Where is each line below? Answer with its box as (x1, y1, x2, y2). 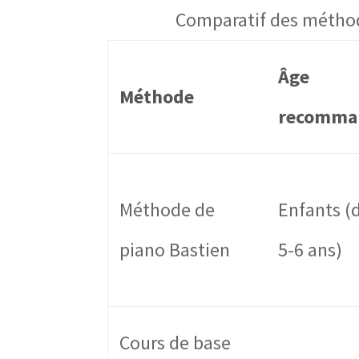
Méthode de (119, 197, 216, 223)
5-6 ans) (278, 237, 343, 263)
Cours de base (119, 330, 232, 356)
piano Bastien (119, 237, 231, 263)
